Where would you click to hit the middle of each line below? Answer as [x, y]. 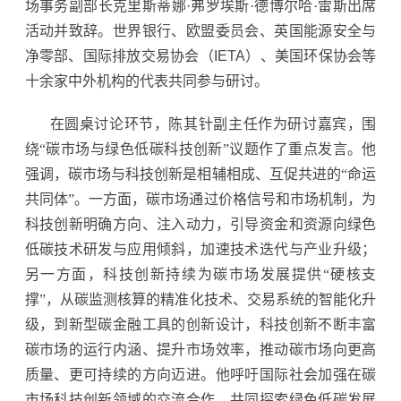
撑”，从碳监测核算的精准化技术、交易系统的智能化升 [200, 299]
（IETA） [230, 55]
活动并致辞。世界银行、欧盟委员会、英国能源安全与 [200, 30]
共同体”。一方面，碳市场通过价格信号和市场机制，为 [200, 199]
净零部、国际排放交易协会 [112, 55]
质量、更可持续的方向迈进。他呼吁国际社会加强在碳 [200, 374]
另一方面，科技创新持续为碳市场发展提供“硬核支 [200, 274]
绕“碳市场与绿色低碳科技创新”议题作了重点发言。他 [200, 149]
